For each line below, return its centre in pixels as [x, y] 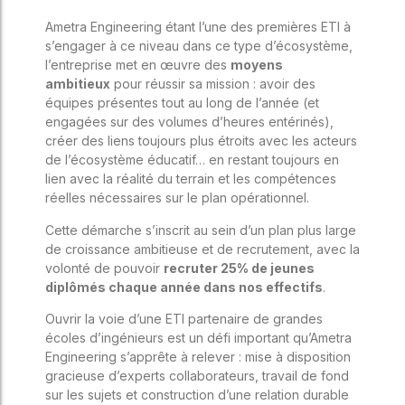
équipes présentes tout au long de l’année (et [182, 103]
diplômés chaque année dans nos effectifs [184, 287]
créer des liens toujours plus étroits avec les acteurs [201, 141]
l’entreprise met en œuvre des [138, 65]
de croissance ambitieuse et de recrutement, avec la [202, 249]
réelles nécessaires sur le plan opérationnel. [179, 198]
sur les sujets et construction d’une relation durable [197, 395]
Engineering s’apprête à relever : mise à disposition [198, 357]
